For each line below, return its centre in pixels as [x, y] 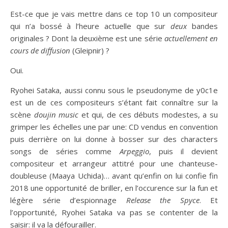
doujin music [56, 115]
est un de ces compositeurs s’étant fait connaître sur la [114, 103]
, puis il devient [183, 151]
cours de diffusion [41, 51]
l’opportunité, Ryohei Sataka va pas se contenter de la [114, 212]
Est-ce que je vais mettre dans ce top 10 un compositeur [114, 14]
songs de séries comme [65, 151]
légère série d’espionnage [68, 200]
